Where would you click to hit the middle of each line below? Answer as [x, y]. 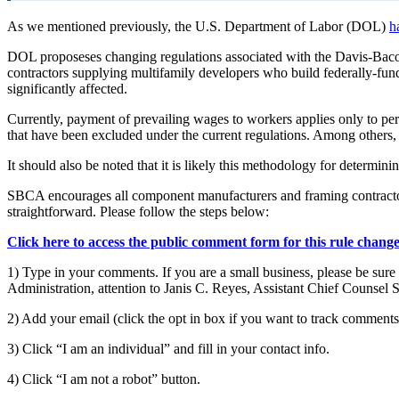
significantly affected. [67, 89]
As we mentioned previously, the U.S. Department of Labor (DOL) [198, 27]
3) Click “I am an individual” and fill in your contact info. [168, 349]
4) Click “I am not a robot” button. [104, 379]
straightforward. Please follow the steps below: [138, 212]
